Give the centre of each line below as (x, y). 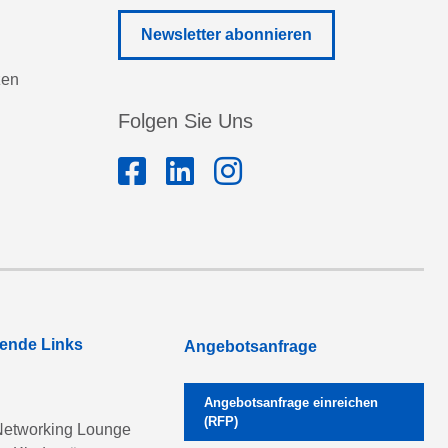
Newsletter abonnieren (226, 34)
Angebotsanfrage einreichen (291, 402)
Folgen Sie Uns (185, 121)
